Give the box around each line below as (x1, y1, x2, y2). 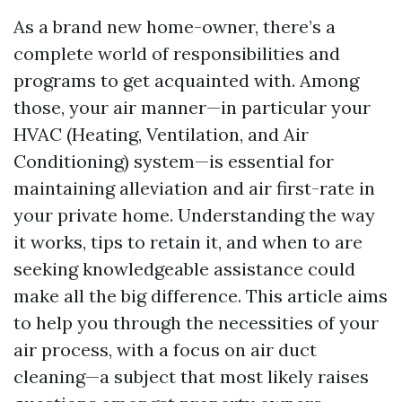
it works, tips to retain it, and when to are (13, 231, 363, 253)
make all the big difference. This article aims (13, 284, 388, 307)
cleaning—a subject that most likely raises (13, 365, 369, 388)
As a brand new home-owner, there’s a (13, 15, 336, 38)
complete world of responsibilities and (13, 42, 340, 65)
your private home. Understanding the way (13, 204, 375, 226)
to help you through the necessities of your (13, 311, 379, 334)
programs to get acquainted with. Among (13, 69, 359, 92)
